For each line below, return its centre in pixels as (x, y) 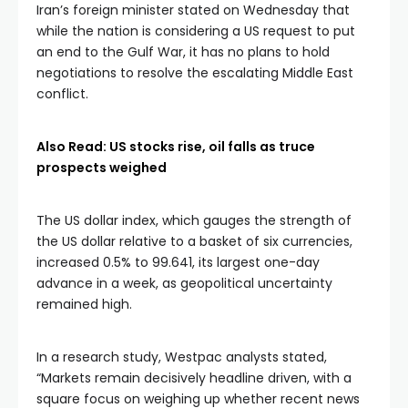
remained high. (84, 304)
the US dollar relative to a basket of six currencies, (194, 241)
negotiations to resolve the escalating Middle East (195, 73)
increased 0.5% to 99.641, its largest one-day (178, 262)
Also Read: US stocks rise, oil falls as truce (176, 147)
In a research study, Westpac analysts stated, (182, 357)
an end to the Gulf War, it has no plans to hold (183, 52)
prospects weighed (102, 168)
